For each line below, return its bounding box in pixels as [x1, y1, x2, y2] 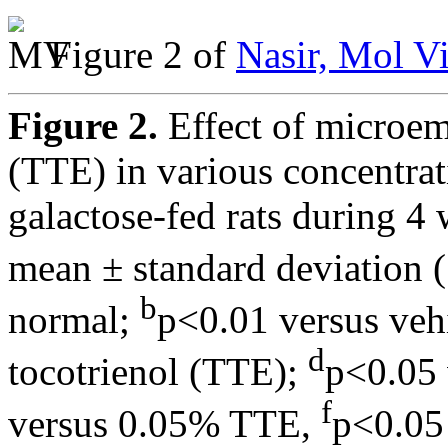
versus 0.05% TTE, [8, 402, 321, 446]
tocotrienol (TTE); [8, 350, 308, 394]
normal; [8, 298, 140, 342]
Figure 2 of [50, 33, 236, 76]
